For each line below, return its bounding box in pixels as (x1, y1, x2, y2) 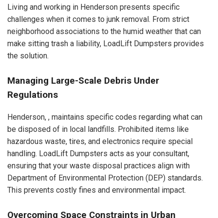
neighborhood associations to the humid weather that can (7, 26, 201, 36)
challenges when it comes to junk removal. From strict (7, 14, 189, 24)
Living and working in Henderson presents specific (7, 2, 180, 12)
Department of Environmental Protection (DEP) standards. (7, 173, 203, 183)
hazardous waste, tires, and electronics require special (7, 137, 193, 146)
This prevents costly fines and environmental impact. (7, 185, 186, 195)
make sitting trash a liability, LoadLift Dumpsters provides (7, 38, 204, 48)
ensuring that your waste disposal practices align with (7, 161, 190, 171)
